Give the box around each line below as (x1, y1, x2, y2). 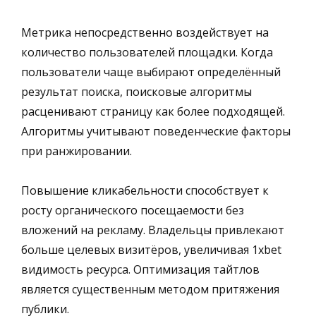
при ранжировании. (21, 142, 132, 159)
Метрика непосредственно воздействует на (21, 24, 269, 40)
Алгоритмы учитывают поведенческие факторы (21, 123, 291, 139)
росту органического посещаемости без (21, 202, 244, 218)
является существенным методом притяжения (21, 281, 279, 297)
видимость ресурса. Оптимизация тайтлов (21, 261, 260, 277)
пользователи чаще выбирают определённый (21, 63, 281, 80)
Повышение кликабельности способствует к (21, 182, 269, 198)
